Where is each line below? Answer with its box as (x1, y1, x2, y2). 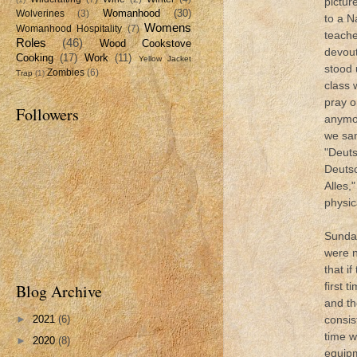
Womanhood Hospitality (16, 23, 123, 33)
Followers (16, 103, 79, 125)
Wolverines (16, 8, 65, 18)
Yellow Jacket (138, 53, 192, 63)
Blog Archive (16, 280, 102, 302)
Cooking (16, 51, 53, 64)
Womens (144, 20, 192, 34)
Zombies (47, 67, 84, 77)
